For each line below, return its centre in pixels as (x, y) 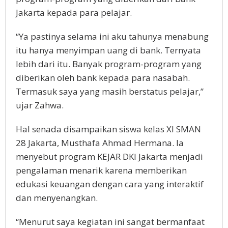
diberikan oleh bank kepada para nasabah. (103, 78)
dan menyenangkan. (57, 198)
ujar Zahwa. (40, 105)
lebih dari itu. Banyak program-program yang (109, 64)
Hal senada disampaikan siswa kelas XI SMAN (108, 129)
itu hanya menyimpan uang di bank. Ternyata (108, 50)
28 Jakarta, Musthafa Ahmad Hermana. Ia (100, 143)
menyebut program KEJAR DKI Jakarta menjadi (109, 157)
